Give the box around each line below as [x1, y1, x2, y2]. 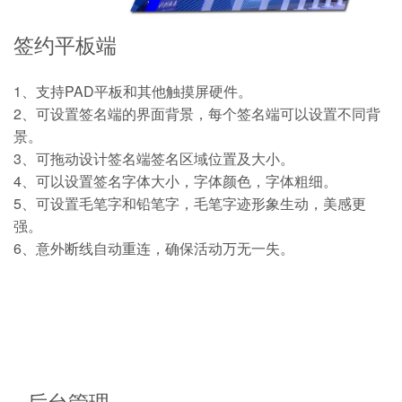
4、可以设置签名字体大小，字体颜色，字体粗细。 [13, 170, 337, 191]
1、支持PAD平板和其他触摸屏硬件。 [13, 80, 252, 101]
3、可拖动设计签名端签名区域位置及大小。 [13, 147, 294, 169]
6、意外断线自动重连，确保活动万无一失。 [13, 237, 294, 258]
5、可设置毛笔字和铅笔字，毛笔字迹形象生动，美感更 [13, 192, 366, 214]
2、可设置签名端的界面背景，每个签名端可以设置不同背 [13, 102, 380, 124]
